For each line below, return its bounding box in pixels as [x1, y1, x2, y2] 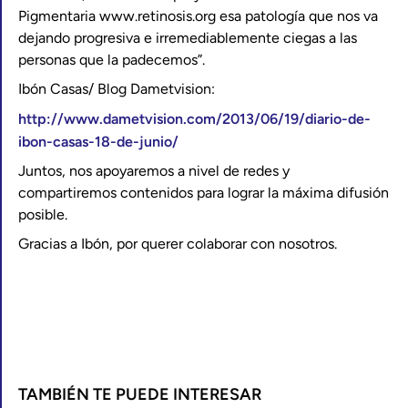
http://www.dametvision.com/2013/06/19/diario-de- [18, 110, 371, 127]
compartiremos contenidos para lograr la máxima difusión [18, 184, 389, 201]
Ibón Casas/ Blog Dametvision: [18, 80, 215, 97]
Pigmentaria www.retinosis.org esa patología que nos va [18, 7, 378, 25]
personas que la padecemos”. [18, 51, 205, 68]
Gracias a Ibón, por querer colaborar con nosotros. [18, 235, 337, 252]
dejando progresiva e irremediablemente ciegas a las [18, 29, 357, 46]
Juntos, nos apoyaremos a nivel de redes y [18, 162, 290, 179]
